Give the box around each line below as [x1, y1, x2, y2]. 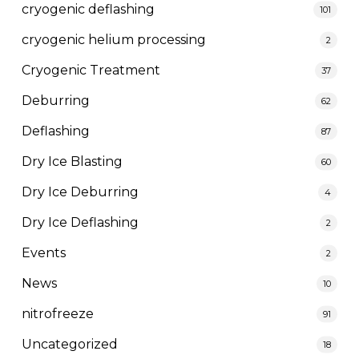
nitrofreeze [21, 305, 94, 321]
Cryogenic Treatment [21, 62, 160, 78]
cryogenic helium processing [21, 31, 206, 47]
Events [21, 244, 66, 260]
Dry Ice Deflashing [21, 214, 139, 230]
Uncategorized [21, 336, 118, 352]
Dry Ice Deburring [21, 184, 139, 200]
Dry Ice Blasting [21, 153, 123, 169]
